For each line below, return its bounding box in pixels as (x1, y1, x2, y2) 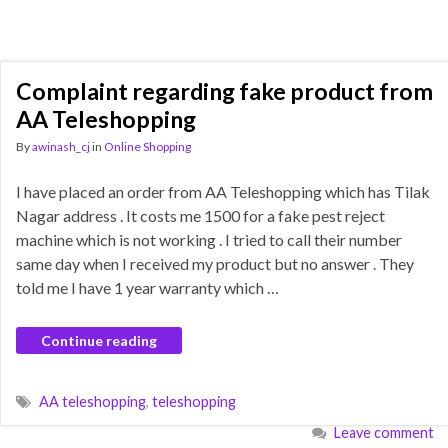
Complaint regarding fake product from (16, 77, 433, 105)
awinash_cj (32, 139, 90, 154)
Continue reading (41, 332, 157, 349)
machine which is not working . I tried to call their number (16, 230, 402, 249)
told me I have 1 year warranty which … (16, 278, 279, 297)
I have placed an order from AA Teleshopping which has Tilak (16, 182, 430, 201)
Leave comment (334, 424, 434, 441)
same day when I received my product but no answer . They (16, 254, 414, 273)
